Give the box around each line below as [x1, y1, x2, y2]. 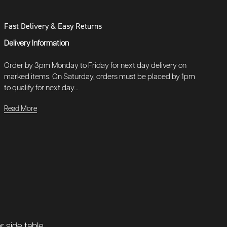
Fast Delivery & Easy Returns [4, 20, 102, 31]
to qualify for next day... [4, 84, 79, 92]
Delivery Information [4, 39, 69, 47]
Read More [4, 105, 37, 112]
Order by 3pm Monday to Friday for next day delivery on [4, 61, 187, 69]
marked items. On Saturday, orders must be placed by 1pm [4, 72, 196, 81]
